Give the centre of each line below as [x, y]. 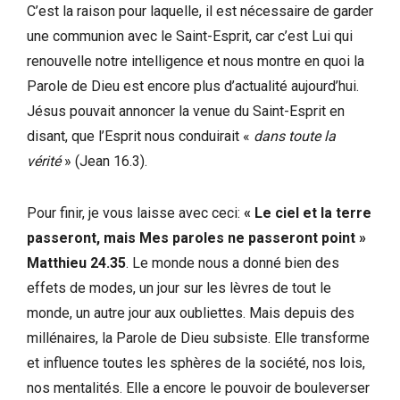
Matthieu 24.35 [76, 262]
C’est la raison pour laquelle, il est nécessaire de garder [200, 11]
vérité [44, 161]
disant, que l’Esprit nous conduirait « [140, 136]
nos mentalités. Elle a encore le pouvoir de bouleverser [198, 387]
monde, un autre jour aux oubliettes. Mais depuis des [191, 312]
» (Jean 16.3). [104, 161]
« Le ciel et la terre [308, 212]
